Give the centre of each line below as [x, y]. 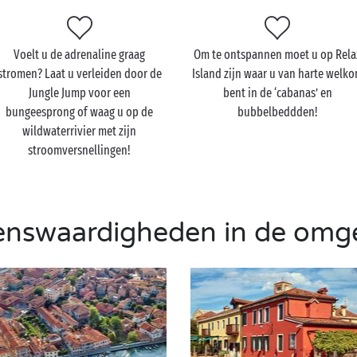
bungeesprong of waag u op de [80, 112]
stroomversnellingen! [80, 150]
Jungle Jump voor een [79, 93]
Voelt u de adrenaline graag [80, 55]
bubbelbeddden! [277, 112]
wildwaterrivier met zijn [80, 131]
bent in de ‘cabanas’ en [277, 93]
